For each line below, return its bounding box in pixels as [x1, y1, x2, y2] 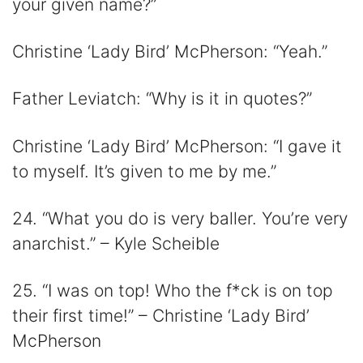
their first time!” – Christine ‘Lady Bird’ [12, 305, 310, 327]
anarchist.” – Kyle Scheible [12, 233, 220, 254]
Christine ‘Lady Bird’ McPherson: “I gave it [12, 135, 342, 156]
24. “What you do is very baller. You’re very [12, 208, 348, 229]
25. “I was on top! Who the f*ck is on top [12, 280, 333, 301]
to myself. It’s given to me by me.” [12, 160, 276, 181]
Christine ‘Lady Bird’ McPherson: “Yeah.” [12, 41, 327, 62]
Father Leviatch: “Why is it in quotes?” [12, 88, 312, 109]
